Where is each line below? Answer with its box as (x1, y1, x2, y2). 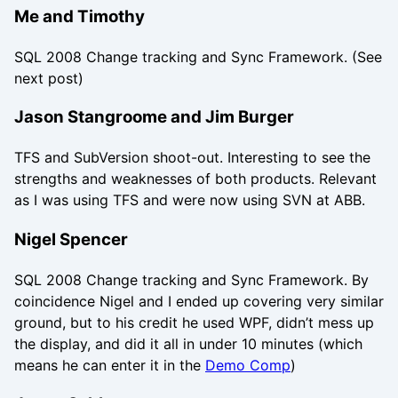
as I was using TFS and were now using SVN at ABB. (14, 191, 365, 210)
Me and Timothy (14, 6, 145, 27)
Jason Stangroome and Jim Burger (14, 107, 294, 128)
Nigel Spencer (14, 228, 128, 250)
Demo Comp (205, 355, 291, 374)
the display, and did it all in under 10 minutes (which (14, 334, 362, 353)
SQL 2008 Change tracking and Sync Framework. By (14, 270, 369, 289)
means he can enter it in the (14, 355, 205, 374)
